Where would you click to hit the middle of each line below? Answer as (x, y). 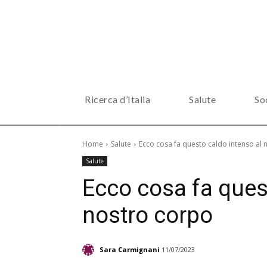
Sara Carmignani (130, 249)
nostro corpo (148, 215)
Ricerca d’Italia (117, 99)
